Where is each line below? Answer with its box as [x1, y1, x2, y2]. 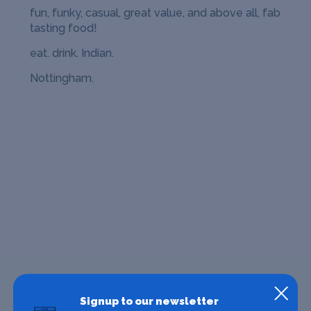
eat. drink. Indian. [30, 46, 115, 60]
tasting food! [30, 21, 98, 35]
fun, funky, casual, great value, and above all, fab [30, 6, 281, 19]
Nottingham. [30, 71, 94, 85]
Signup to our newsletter [79, 294, 219, 308]
